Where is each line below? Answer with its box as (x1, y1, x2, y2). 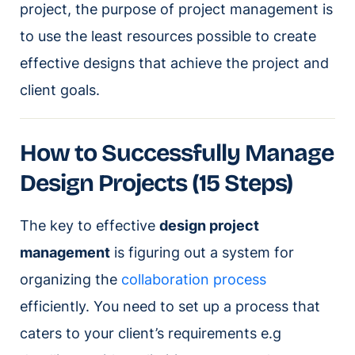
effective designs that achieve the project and (20, 55, 329, 72)
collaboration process (121, 271, 266, 288)
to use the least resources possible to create (20, 28, 316, 45)
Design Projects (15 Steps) (20, 169, 292, 198)
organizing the (20, 271, 121, 288)
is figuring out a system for (110, 244, 294, 261)
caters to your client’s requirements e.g (20, 325, 281, 342)
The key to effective (20, 217, 159, 235)
